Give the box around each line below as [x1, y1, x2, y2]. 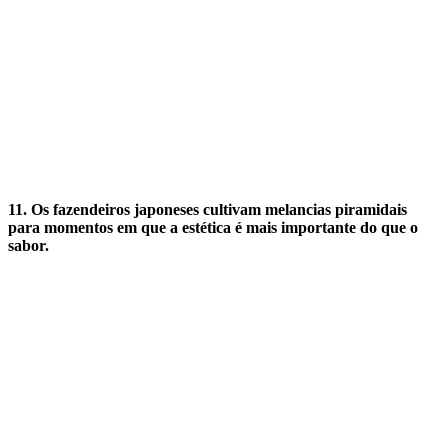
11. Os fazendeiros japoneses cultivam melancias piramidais [8, 200, 407, 218]
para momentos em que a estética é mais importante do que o [8, 218, 418, 236]
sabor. [8, 236, 49, 254]
